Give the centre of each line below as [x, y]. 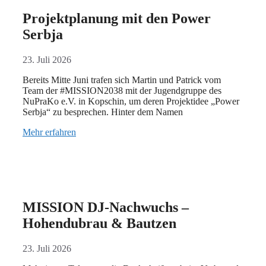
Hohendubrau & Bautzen [99, 224]
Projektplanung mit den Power [117, 19]
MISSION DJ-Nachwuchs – [106, 208]
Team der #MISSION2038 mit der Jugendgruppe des [122, 91]
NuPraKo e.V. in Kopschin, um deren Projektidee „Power [131, 102]
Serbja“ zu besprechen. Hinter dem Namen [103, 112]
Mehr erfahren [49, 132]
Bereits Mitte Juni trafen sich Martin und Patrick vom [122, 80]
